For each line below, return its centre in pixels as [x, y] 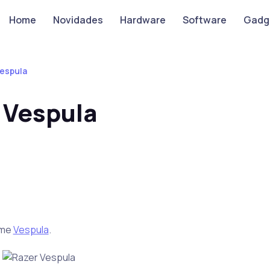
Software [204, 20]
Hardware [143, 20]
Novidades [78, 20]
